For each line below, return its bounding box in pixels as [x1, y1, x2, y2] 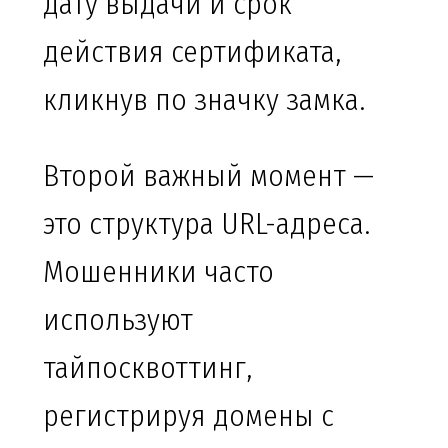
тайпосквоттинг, [43, 350, 252, 387]
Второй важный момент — [43, 158, 374, 195]
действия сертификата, [43, 34, 341, 71]
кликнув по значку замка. [43, 82, 365, 119]
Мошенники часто [43, 254, 274, 291]
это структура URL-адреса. [43, 206, 370, 243]
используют [43, 302, 193, 339]
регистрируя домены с [43, 398, 334, 435]
